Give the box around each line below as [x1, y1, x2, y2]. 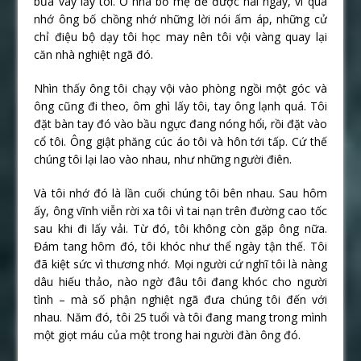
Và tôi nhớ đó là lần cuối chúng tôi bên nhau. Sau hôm [34, 185, 327, 201]
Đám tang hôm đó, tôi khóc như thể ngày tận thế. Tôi [34, 238, 327, 254]
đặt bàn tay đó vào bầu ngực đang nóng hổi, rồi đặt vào [34, 115, 327, 131]
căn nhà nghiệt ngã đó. [34, 46, 154, 62]
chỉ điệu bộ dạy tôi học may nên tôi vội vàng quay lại [34, 28, 327, 44]
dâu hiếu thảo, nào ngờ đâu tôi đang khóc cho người [34, 273, 327, 289]
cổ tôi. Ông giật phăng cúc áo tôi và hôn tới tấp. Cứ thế [34, 133, 327, 149]
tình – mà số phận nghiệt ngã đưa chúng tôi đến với [34, 291, 327, 307]
